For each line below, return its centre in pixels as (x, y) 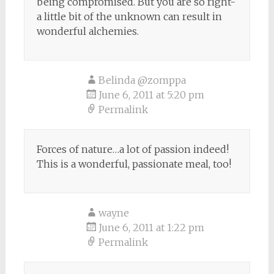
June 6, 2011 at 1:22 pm (151, 227)
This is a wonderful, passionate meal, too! (134, 164)
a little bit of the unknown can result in (129, 16)
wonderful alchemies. (87, 31)
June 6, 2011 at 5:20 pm (151, 94)
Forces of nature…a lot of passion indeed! (132, 149)
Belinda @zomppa (142, 80)
